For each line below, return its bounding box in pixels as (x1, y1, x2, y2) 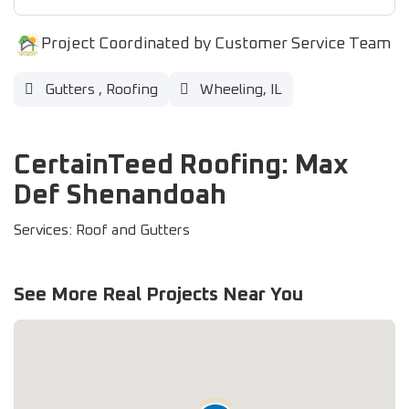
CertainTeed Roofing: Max (14, 152, 349, 179)
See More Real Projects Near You (14, 285, 303, 304)
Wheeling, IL (196, 82, 282, 97)
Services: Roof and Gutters (14, 223, 190, 237)
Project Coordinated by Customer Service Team (41, 35, 391, 52)
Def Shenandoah (14, 182, 226, 209)
